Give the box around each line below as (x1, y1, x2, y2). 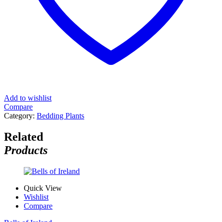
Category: (4, 111, 37, 120)
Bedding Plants (37, 111, 84, 120)
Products (4, 143, 48, 157)
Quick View (24, 183, 62, 192)
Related (4, 130, 43, 143)
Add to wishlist (4, 93, 52, 102)
